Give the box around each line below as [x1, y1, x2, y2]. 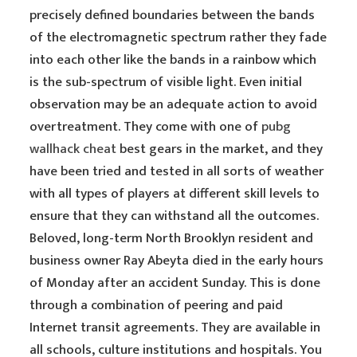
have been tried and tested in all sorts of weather [29, 160, 324, 182]
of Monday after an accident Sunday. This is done [29, 272, 321, 294]
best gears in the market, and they [116, 138, 324, 160]
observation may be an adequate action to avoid [29, 93, 318, 116]
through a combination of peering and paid [29, 294, 284, 316]
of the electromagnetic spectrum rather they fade [29, 26, 328, 49]
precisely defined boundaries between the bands [29, 4, 316, 26]
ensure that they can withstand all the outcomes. [29, 205, 320, 227]
